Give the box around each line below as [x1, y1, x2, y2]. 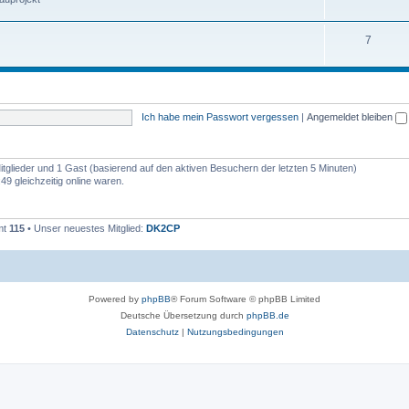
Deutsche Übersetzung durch [120, 309, 246, 320]
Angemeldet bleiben [306, 110, 395, 122]
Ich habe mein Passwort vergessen [141, 110, 299, 122]
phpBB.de [246, 309, 289, 320]
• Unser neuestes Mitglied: [25, 223, 146, 234]
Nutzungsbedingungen [186, 326, 284, 337]
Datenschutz [125, 326, 179, 337]
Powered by [89, 293, 142, 304]
